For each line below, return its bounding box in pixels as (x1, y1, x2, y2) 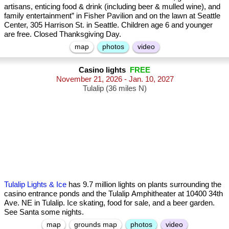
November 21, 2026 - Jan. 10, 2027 (56, 75, 174, 83)
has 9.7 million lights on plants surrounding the (66, 180, 221, 189)
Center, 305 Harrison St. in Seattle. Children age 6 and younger (4, 20, 213, 29)
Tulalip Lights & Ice (4, 180, 66, 189)
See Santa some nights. (4, 208, 84, 216)
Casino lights (79, 65, 130, 74)
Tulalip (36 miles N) (82, 84, 147, 93)
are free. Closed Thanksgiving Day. (4, 30, 121, 38)
